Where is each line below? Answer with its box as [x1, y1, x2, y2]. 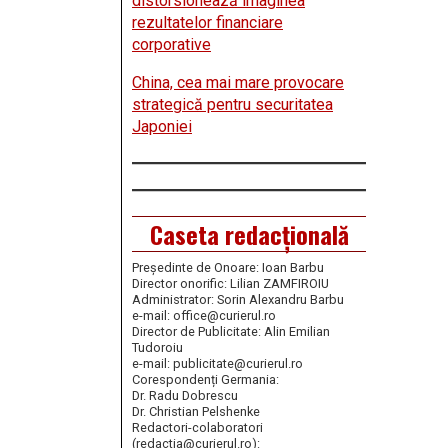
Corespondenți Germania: [132, 372, 279, 388]
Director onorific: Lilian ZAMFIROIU [132, 276, 329, 292]
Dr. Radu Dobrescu [132, 388, 238, 404]
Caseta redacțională [149, 216, 349, 253]
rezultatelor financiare [132, 13, 283, 33]
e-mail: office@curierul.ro [132, 308, 276, 324]
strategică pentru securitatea [132, 95, 333, 115]
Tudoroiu [132, 340, 183, 356]
